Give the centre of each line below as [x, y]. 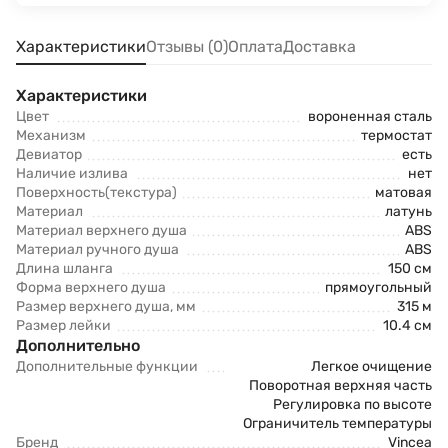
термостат [396, 135]
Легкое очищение [371, 366]
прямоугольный [378, 287]
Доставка [319, 46]
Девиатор [49, 154]
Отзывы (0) [187, 46]
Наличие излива [72, 173]
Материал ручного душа [97, 249]
